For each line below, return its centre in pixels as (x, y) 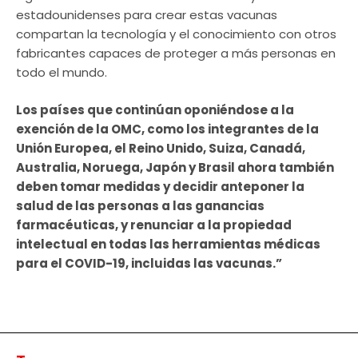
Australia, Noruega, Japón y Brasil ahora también (175, 167)
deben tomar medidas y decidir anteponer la (160, 186)
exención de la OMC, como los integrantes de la (167, 129)
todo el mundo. (62, 72)
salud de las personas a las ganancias (140, 205)
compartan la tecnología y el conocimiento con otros (176, 34)
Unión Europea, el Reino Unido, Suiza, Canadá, (161, 148)
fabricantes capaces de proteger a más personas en (176, 53)
